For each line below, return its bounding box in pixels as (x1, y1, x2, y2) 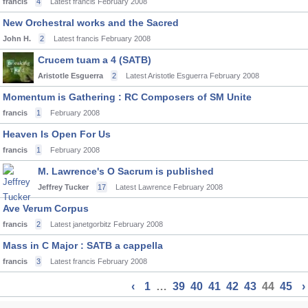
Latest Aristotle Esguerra (126, 71, 208, 80)
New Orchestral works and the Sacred (3, 17, 179, 28)
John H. (3, 34, 31, 43)
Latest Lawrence (115, 183, 171, 191)
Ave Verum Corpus (3, 203, 89, 214)
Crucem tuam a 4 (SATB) (38, 54, 151, 65)
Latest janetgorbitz (50, 220, 111, 228)
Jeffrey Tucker (38, 183, 89, 191)
